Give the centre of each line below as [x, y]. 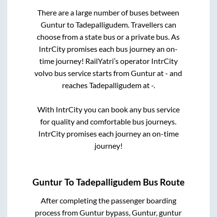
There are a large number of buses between [108, 13]
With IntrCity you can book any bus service [108, 109]
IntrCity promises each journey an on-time [108, 134]
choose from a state [70, 37]
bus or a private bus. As [142, 37]
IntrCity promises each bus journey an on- [108, 49]
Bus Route [163, 182]
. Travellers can [152, 25]
